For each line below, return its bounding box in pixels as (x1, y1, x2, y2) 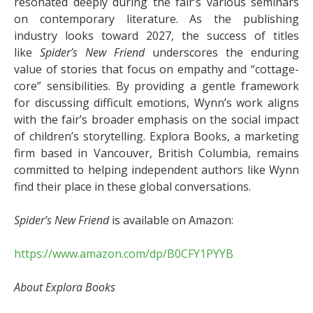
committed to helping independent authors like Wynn (14, 161, 299, 177)
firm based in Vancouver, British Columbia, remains (14, 145, 299, 161)
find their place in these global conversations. (14, 178, 251, 194)
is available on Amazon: (109, 212, 233, 228)
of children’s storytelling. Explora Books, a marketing (14, 128, 299, 144)
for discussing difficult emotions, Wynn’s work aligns (14, 94, 299, 110)
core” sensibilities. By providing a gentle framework (14, 78, 299, 94)
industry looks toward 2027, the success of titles (14, 27, 299, 43)
